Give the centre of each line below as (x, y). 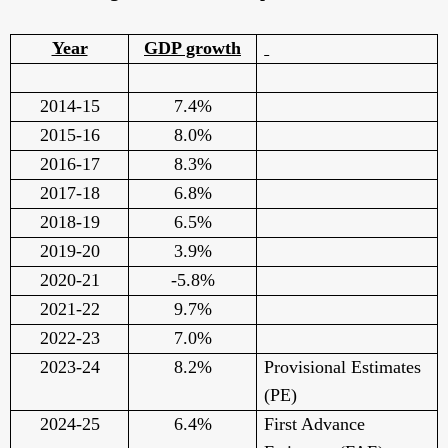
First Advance (315, 424)
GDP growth (192, 48)
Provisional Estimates (343, 367)
